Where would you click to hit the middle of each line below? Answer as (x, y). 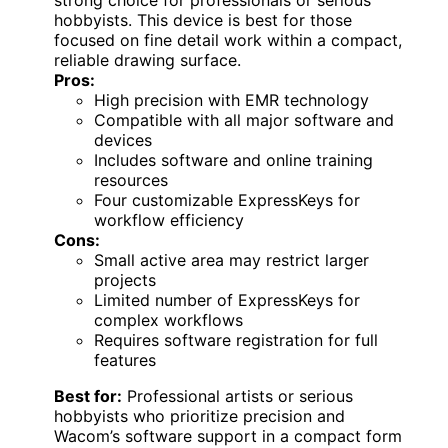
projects (125, 279)
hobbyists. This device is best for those (203, 19)
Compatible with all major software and (244, 119)
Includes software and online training (233, 159)
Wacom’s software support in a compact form (228, 435)
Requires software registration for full (236, 339)
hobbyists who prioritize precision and (199, 415)
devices (123, 139)
